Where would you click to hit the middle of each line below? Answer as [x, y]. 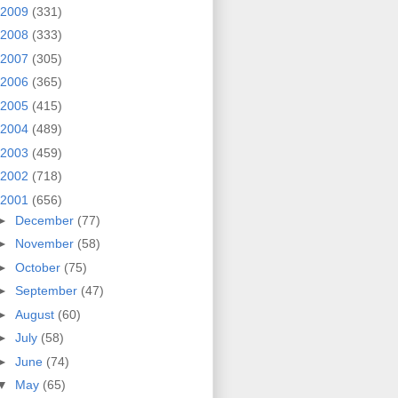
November [46, 244]
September [48, 291]
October [39, 267]
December [46, 220]
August [36, 314]
